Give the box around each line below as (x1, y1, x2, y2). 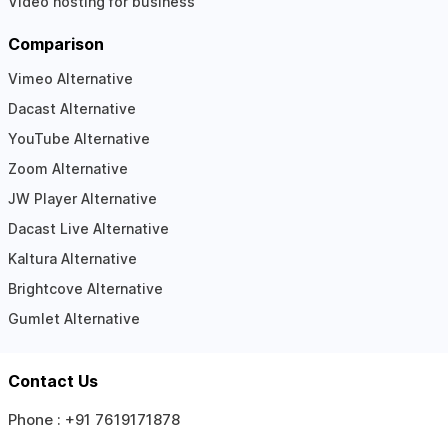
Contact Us (7, 370, 98, 391)
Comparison (7, 33, 104, 54)
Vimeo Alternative (7, 69, 133, 87)
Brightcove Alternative (7, 279, 163, 297)
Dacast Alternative (7, 99, 136, 117)
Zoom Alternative (7, 159, 128, 177)
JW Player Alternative (7, 189, 157, 207)
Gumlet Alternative (7, 309, 140, 327)
